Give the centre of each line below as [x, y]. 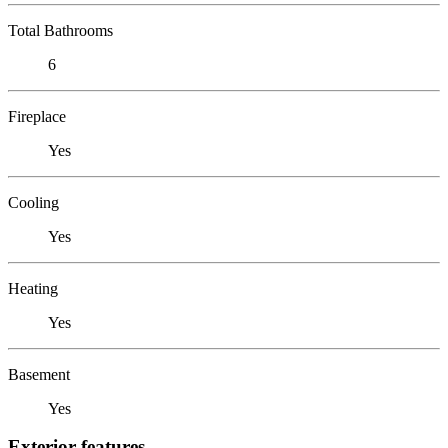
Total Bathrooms [60, 30]
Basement [39, 374]
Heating [33, 288]
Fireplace [37, 116]
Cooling [33, 202]
